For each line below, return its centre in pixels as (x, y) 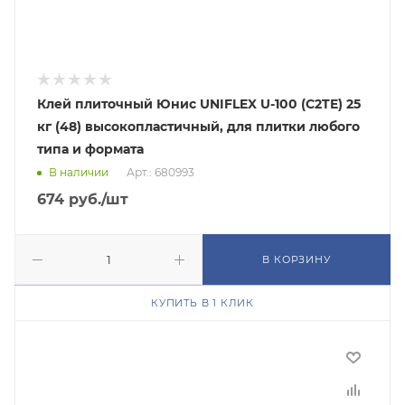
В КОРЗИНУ (297, 259)
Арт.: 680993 (160, 173)
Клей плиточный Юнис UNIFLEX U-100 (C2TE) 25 (199, 104)
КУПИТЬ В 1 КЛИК (202, 303)
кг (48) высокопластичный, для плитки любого (198, 127)
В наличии (79, 173)
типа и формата (90, 149)
